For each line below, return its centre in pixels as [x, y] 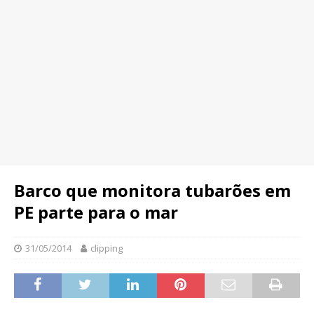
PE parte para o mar [96, 212]
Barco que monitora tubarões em [152, 190]
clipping [107, 248]
